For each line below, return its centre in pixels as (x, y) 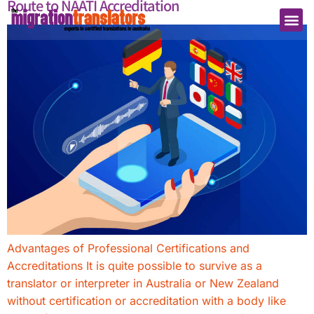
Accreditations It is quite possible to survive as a (135, 266)
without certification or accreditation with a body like (146, 301)
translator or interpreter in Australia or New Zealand (143, 283)
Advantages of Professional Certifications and (128, 248)
